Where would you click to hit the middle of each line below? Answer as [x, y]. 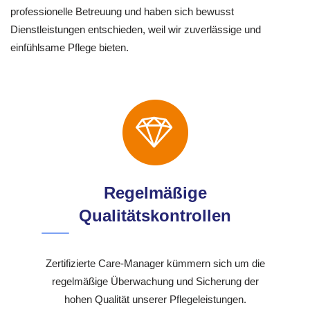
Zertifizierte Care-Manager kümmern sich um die [155, 264]
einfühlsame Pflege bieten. [70, 48]
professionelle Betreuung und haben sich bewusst [122, 12]
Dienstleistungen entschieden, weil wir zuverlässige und [136, 30]
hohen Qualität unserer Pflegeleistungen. [155, 300]
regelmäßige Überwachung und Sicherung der [155, 282]
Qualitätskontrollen [155, 216]
